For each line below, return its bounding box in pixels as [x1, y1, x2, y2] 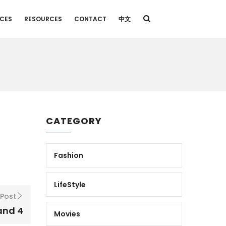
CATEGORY [46, 115, 102, 127]
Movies [54, 209, 80, 219]
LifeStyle [54, 180, 86, 190]
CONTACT [74, 15, 106, 23]
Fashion [54, 150, 83, 160]
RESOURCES [24, 15, 62, 23]
